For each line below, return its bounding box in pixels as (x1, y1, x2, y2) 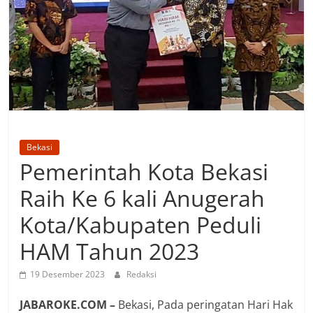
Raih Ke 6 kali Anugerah (20, 183, 265, 214)
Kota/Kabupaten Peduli (20, 210, 262, 240)
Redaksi (126, 268, 157, 281)
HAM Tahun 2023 (20, 236, 200, 267)
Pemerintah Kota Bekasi (20, 156, 269, 187)
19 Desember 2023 (30, 268, 105, 281)
